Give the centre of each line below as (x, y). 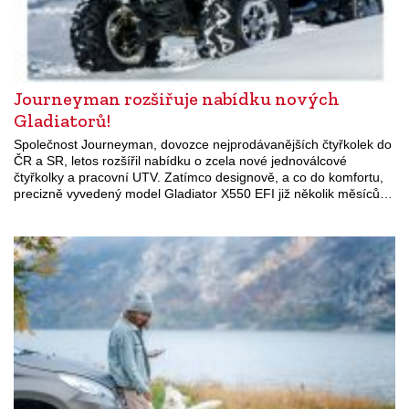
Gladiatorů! (62, 120)
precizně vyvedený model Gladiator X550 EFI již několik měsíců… (203, 193)
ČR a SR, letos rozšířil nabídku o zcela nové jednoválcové (180, 160)
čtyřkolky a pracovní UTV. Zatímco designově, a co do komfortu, (199, 177)
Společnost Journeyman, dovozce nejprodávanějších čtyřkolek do (203, 144)
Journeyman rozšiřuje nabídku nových (177, 98)
